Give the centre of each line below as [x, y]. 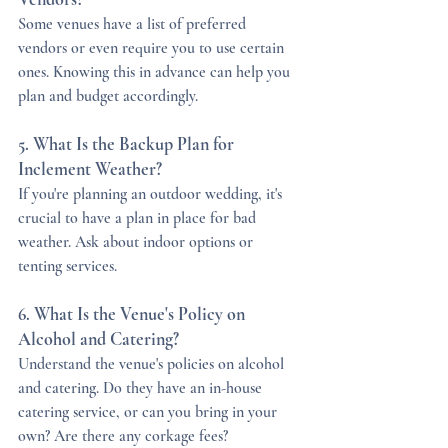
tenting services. [67, 266]
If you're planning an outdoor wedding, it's [152, 194]
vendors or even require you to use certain [153, 48]
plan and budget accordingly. [108, 96]
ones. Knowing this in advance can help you [156, 72]
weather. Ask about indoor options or [137, 242]
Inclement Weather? [90, 169]
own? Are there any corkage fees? [123, 436]
